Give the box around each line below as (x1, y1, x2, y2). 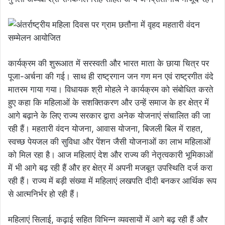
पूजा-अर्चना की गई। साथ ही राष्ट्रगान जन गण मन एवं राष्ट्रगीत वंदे (8, 71, 213, 82)
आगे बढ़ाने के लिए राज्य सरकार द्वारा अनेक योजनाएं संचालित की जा (8, 110, 210, 121)
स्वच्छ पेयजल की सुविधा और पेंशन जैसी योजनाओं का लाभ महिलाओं (8, 137, 210, 147)
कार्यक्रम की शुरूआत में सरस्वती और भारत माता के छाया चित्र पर (8, 58, 209, 69)
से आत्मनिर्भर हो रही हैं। (8, 189, 79, 199)
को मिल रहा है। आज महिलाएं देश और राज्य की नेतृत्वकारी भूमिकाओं (8, 150, 213, 160)
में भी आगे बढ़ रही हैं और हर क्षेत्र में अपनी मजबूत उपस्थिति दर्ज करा (8, 163, 212, 173)
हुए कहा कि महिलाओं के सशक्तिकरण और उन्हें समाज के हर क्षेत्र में (8, 97, 209, 108)
